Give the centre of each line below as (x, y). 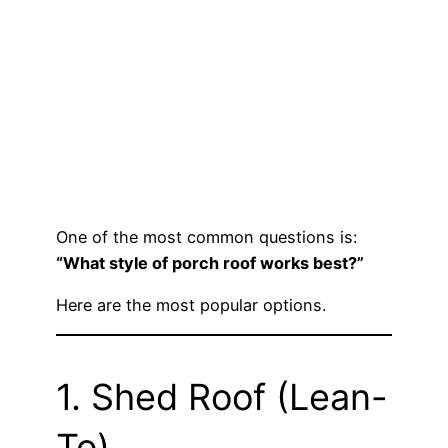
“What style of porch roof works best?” (210, 262)
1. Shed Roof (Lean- (222, 397)
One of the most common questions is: (206, 236)
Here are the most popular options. (191, 305)
